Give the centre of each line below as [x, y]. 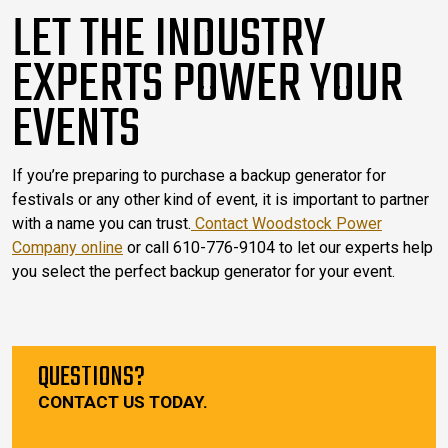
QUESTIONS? [91, 377]
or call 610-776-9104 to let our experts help [278, 247]
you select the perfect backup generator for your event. [203, 271]
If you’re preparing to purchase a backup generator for [199, 175]
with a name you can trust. [101, 223]
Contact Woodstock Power [288, 223]
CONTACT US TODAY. [123, 401]
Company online [67, 247]
